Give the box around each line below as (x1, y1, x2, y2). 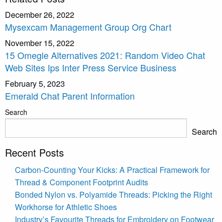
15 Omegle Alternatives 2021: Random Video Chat (5, 48, 205, 61)
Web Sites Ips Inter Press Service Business (5, 60, 176, 74)
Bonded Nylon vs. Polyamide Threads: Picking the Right (15, 188, 212, 200)
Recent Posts (5, 145, 64, 160)
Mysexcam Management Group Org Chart (5, 20, 171, 33)
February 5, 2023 (5, 77, 65, 89)
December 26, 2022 (5, 8, 74, 20)
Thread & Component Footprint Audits (15, 176, 148, 188)
